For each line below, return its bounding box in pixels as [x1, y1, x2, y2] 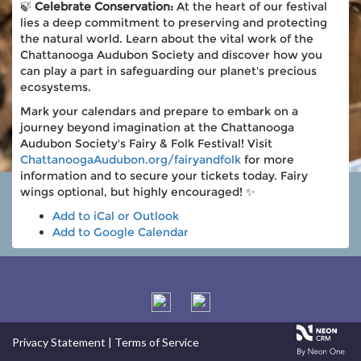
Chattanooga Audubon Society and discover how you [20, 47, 322, 62]
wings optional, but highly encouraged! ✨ [20, 184, 255, 199]
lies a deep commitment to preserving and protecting [20, 15, 327, 30]
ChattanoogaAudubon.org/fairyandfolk [20, 151, 241, 167]
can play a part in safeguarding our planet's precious [20, 63, 317, 78]
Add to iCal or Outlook [52, 208, 179, 223]
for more [241, 151, 294, 167]
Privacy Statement [12, 334, 106, 349]
